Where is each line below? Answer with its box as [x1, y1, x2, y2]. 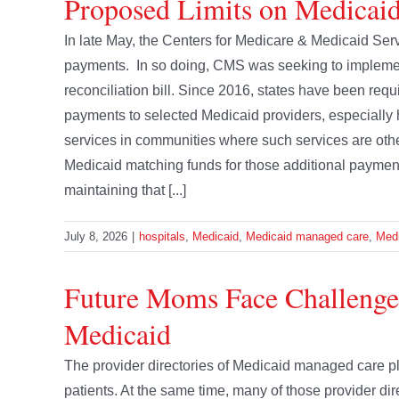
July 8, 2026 [64, 230, 127, 244]
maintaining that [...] [64, 183, 186, 199]
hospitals [139, 230, 185, 244]
